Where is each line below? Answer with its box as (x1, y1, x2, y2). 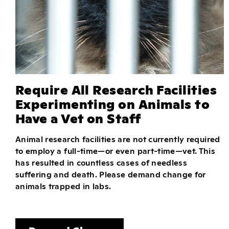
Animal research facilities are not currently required (15, 133, 220, 144)
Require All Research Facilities (15, 80, 217, 98)
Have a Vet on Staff (15, 109, 141, 126)
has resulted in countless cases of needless (15, 156, 188, 168)
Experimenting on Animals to (15, 95, 210, 112)
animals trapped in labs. (15, 180, 111, 191)
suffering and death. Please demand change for (15, 168, 206, 179)
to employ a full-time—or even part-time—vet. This (15, 145, 216, 156)
